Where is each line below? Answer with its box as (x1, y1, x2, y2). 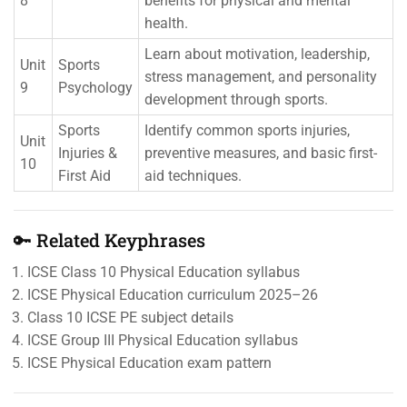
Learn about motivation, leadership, (144, 45, 370, 63)
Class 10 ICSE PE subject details (27, 309, 233, 326)
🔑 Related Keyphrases (14, 228, 205, 252)
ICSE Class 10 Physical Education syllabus (27, 263, 300, 281)
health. (144, 15, 188, 32)
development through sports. (144, 91, 328, 108)
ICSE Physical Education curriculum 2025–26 (27, 286, 318, 303)
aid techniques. (144, 167, 242, 184)
